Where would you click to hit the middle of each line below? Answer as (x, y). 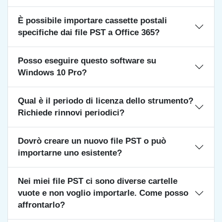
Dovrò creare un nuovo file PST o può (92, 141)
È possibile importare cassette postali (92, 21)
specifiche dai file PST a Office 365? (89, 32)
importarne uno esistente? (70, 153)
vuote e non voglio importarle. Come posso (103, 193)
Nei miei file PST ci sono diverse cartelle (98, 181)
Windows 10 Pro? (52, 73)
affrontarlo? (41, 205)
